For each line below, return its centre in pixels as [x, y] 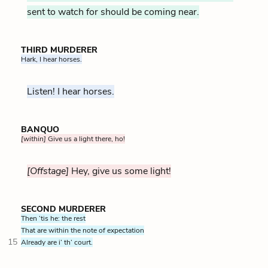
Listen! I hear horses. [71, 91]
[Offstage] [48, 171]
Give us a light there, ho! [86, 138]
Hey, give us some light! [120, 171]
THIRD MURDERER [59, 50]
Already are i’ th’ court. [57, 242]
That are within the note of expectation [83, 230]
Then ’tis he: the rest [53, 218]
